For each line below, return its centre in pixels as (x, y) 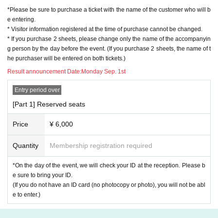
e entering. (21, 19)
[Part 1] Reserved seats (49, 104)
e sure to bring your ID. (43, 175)
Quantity (26, 145)
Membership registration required (101, 145)
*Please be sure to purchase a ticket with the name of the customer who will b (109, 9)
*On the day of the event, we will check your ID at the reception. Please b (109, 165)
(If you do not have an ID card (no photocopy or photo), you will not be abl (109, 185)
